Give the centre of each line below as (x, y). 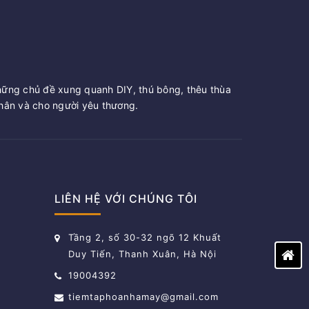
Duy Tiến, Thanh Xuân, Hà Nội (142, 254)
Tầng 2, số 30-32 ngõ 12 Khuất (144, 238)
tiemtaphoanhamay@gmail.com (143, 297)
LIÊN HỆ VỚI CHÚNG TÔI (126, 199)
